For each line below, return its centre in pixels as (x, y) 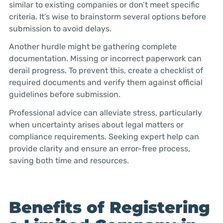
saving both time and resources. (69, 161)
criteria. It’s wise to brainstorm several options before (107, 16)
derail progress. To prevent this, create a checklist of (106, 71)
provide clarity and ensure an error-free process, (99, 149)
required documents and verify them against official (106, 83)
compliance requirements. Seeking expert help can (104, 137)
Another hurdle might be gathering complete (93, 47)
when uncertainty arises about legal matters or (96, 125)
